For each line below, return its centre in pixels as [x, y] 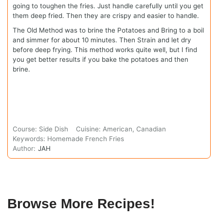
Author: [24, 148]
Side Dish [54, 129]
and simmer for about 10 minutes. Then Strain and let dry [102, 40]
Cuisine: [90, 129]
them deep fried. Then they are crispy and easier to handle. [106, 15]
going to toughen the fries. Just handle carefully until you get [108, 6]
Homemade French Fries [86, 138]
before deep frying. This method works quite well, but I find [105, 49]
